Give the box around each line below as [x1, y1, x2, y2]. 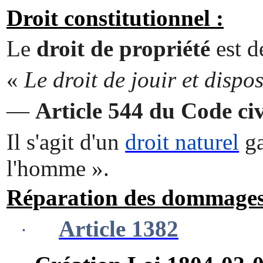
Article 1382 [59, 215, 178, 241]
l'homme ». [6, 156, 109, 181]
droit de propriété [36, 36, 210, 62]
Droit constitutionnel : [6, 5, 224, 31]
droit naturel [125, 129, 240, 155]
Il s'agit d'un [6, 129, 126, 155]
